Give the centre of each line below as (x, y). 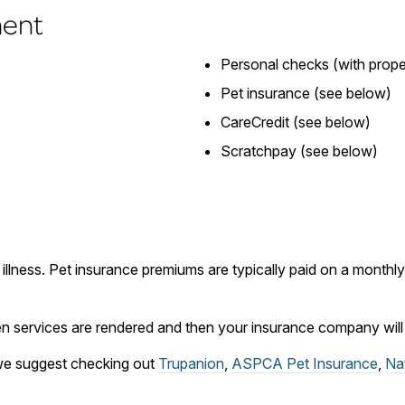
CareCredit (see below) (296, 122)
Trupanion (191, 364)
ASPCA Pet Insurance (305, 364)
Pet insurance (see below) (306, 94)
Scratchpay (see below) (299, 151)
